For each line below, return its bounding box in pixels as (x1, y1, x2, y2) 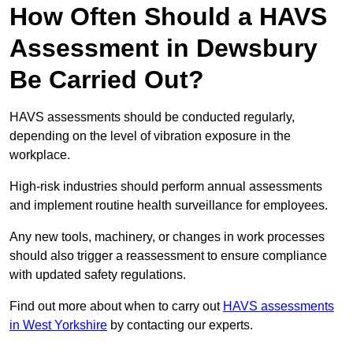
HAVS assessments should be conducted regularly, (9, 110, 295, 124)
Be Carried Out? (9, 65, 204, 95)
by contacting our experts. (107, 318, 253, 333)
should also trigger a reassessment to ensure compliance (9, 249, 327, 263)
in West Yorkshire (9, 318, 107, 333)
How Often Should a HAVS (9, 2, 327, 32)
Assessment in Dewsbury (9, 34, 318, 63)
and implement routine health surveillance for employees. (9, 199, 331, 213)
